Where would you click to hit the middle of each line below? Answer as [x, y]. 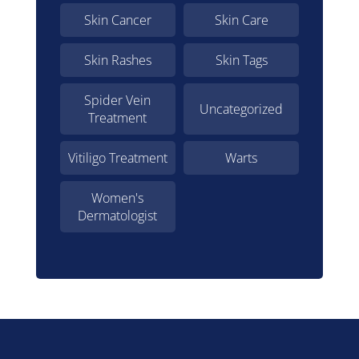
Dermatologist [118, 216]
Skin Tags [241, 61]
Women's [118, 198]
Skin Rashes [117, 61]
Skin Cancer [117, 20]
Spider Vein [118, 101]
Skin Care [241, 20]
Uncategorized [242, 109]
